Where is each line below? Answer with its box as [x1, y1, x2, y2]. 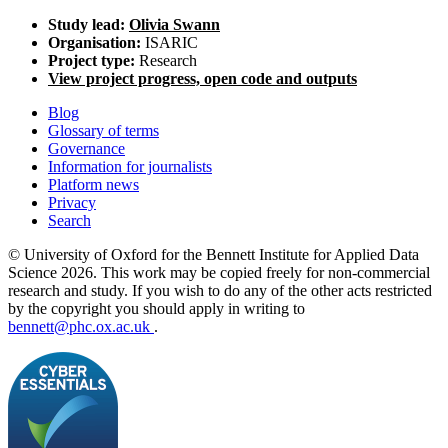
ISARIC [141, 34, 198, 52]
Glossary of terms [48, 122, 159, 140]
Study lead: [48, 16, 129, 34]
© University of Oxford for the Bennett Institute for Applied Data [8, 246, 419, 264]
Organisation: [48, 34, 141, 52]
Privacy [48, 194, 96, 212]
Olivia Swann [129, 16, 220, 34]
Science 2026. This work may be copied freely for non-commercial [8, 264, 430, 282]
